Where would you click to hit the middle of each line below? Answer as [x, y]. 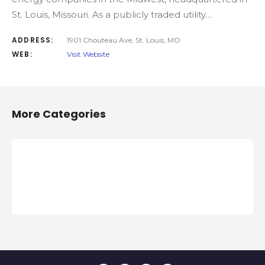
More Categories [59, 114]
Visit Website [88, 54]
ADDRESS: [33, 40]
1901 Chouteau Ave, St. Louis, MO [124, 40]
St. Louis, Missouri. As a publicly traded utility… [112, 14]
